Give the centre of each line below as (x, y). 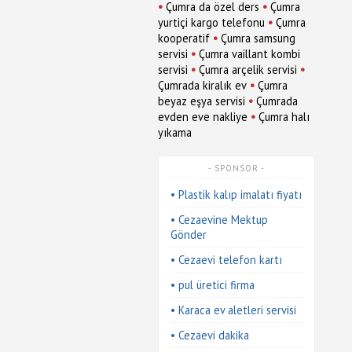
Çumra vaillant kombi (249, 54)
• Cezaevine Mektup (219, 220)
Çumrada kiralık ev (202, 85)
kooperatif (184, 38)
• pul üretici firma (213, 285)
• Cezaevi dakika (210, 335)
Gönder (189, 235)
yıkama (175, 132)
